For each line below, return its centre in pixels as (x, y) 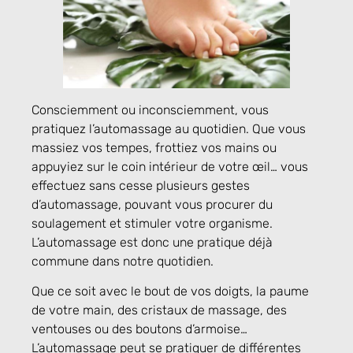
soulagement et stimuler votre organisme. (152, 223)
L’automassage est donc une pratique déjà (152, 242)
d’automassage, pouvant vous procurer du (152, 204)
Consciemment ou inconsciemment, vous (150, 110)
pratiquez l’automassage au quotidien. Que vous (169, 128)
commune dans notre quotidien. (123, 261)
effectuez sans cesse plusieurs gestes (141, 185)
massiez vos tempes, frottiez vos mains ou (154, 147)
